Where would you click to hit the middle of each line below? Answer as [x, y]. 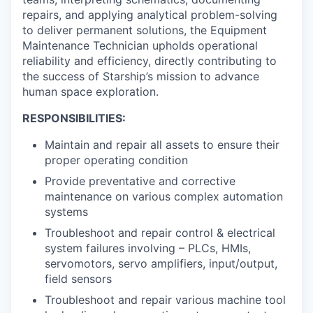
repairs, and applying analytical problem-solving [150, 15]
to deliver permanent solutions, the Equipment [145, 30]
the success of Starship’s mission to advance [141, 77]
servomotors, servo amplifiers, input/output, [161, 264]
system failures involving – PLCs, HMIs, [148, 248]
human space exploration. [90, 92]
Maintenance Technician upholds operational [140, 46]
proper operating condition [116, 160]
